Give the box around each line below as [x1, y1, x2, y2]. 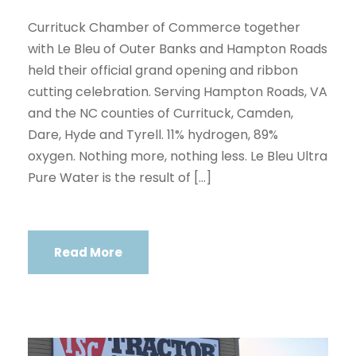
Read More [54, 243, 122, 261]
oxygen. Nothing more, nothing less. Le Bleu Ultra [28, 146, 327, 165]
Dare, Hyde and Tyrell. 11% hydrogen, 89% [28, 125, 278, 144]
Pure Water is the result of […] [28, 168, 211, 187]
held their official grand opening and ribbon [28, 60, 298, 79]
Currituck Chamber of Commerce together [28, 17, 300, 37]
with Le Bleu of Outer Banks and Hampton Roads [28, 39, 327, 58]
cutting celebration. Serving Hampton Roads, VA [28, 82, 327, 101]
